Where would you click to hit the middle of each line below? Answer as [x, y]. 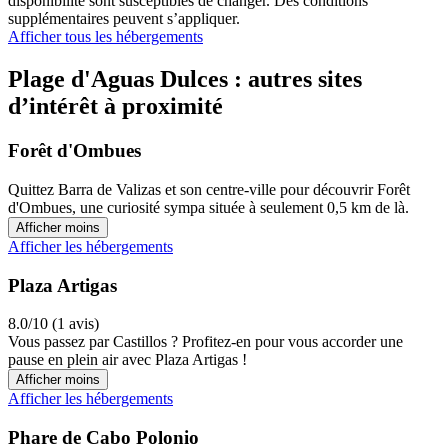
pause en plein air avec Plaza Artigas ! [127, 360]
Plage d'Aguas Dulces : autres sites [185, 79]
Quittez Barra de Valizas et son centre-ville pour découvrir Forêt [209, 189]
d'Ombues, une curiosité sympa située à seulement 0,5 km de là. [208, 207]
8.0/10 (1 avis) [53, 324]
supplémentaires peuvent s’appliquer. [124, 19]
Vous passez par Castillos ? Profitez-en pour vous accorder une [205, 342]
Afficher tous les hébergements [105, 37]
